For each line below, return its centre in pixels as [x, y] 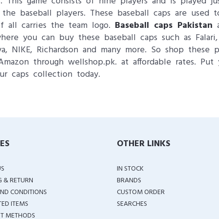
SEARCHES [132, 204]
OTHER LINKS [143, 144]
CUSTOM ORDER [141, 192]
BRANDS [129, 181]
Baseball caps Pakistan [164, 26]
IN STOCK [130, 169]
